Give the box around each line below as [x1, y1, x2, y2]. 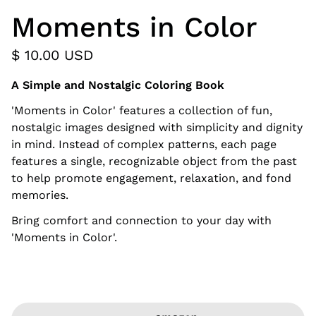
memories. [11, 188, 68, 202]
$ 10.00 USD [11, 47, 93, 63]
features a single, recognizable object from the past [11, 154, 297, 168]
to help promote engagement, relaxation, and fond [11, 171, 291, 185]
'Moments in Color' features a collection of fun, [11, 104, 272, 117]
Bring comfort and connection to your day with [11, 214, 272, 227]
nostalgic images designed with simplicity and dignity [11, 121, 303, 134]
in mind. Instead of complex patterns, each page [11, 138, 276, 151]
